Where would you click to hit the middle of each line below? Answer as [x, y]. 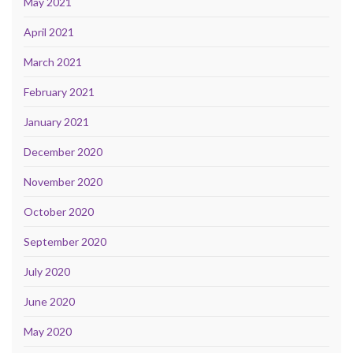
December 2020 [63, 151]
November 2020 [63, 181]
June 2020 [49, 301]
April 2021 [49, 32]
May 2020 [48, 331]
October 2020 [59, 211]
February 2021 [59, 91]
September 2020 [65, 241]
